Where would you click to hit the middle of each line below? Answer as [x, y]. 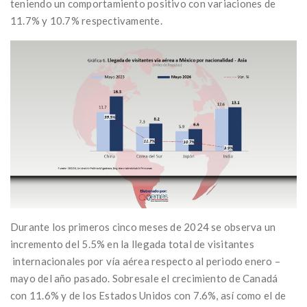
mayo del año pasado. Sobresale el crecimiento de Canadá [144, 278]
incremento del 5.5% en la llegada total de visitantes [132, 244]
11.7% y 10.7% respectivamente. [86, 21]
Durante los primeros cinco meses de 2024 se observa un [143, 226]
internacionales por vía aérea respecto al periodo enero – [146, 261]
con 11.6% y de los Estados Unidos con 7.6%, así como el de [148, 295]
